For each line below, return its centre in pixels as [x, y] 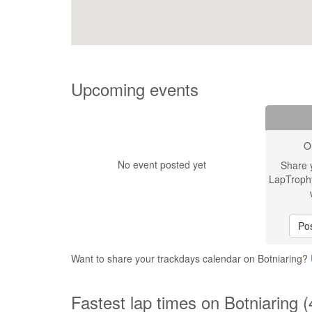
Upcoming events [135, 89]
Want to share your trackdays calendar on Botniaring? [191, 258]
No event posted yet [162, 164]
